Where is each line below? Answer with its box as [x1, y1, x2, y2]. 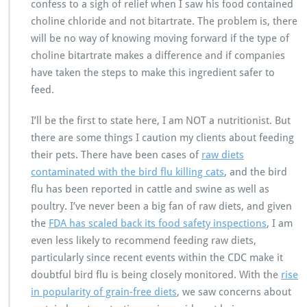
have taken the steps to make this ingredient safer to [31, 66, 275, 79]
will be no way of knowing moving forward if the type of [31, 32, 289, 45]
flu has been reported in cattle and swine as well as [31, 183, 269, 195]
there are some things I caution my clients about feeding [31, 132, 294, 144]
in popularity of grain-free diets [31, 286, 177, 298]
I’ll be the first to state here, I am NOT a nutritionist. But [31, 114, 291, 127]
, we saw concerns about [177, 286, 291, 298]
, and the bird [224, 166, 287, 178]
